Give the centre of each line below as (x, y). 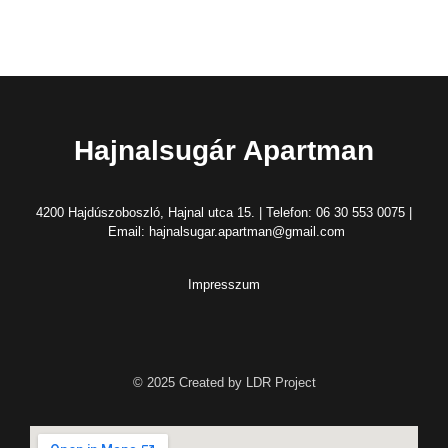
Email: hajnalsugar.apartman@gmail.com (224, 231)
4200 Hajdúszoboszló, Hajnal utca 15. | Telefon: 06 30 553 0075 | (224, 212)
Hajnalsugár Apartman (224, 150)
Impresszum (224, 285)
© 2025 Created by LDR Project (224, 382)
